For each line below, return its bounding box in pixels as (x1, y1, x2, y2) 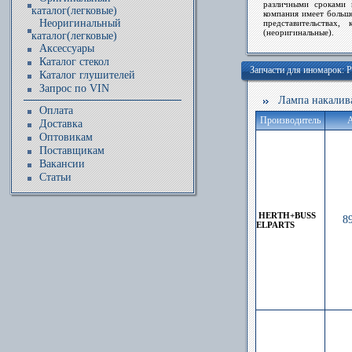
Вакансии (39, 158, 85, 170)
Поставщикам (39, 145, 104, 156)
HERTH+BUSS (258, 211, 316, 220)
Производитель (258, 115, 323, 126)
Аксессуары (39, 42, 94, 54)
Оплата (39, 104, 73, 116)
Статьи (39, 171, 71, 183)
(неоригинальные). (263, 27, 334, 37)
